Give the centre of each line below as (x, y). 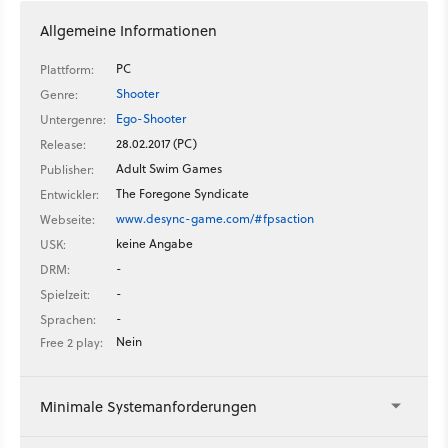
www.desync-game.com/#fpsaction (215, 218)
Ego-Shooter (151, 118)
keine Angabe (154, 243)
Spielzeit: (65, 294)
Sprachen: (68, 319)
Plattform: (67, 69)
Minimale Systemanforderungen (148, 406)
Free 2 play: (71, 342)
